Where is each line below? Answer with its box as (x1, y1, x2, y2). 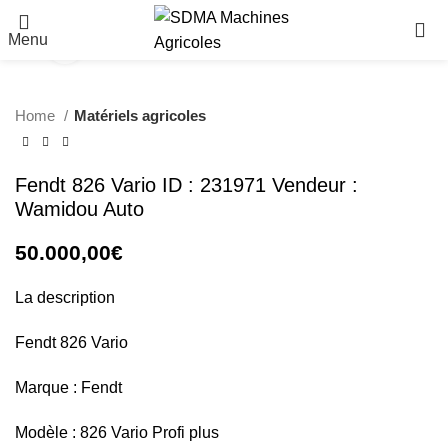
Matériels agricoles (74, 107, 206, 124)
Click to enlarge (85, 36, 182, 51)
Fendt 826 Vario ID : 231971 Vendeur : (15, 174, 358, 196)
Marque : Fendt (15, 379, 122, 396)
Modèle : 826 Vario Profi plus (15, 424, 219, 441)
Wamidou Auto (15, 198, 144, 220)
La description (15, 289, 115, 306)
